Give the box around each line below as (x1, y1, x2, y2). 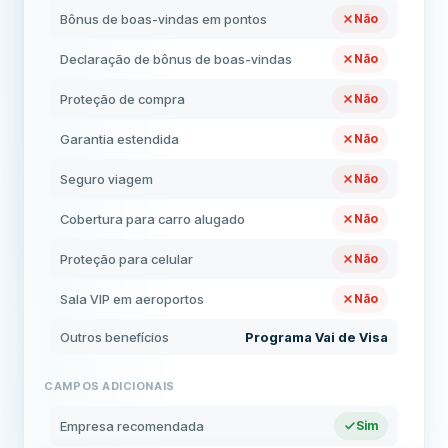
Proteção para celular (60, 251, 194, 267)
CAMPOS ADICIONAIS (44, 379, 175, 393)
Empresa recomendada (60, 418, 205, 434)
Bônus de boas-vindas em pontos (60, 11, 268, 27)
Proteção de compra (60, 91, 186, 107)
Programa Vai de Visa (244, 329, 388, 345)
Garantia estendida (60, 131, 180, 147)
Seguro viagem (60, 171, 154, 187)
